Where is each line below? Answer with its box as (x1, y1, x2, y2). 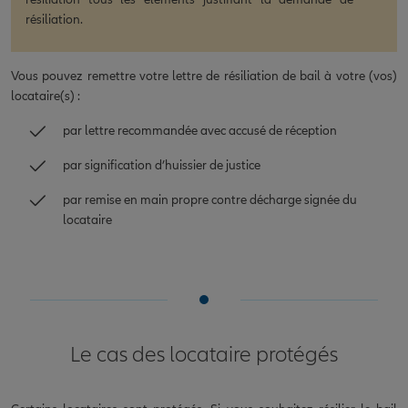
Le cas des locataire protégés (70, 341, 338, 368)
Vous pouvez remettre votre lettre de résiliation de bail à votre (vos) (11, 67, 397, 84)
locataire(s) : (11, 87, 80, 104)
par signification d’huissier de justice (63, 157, 260, 173)
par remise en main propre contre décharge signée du (63, 191, 357, 208)
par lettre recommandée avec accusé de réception (63, 122, 337, 138)
